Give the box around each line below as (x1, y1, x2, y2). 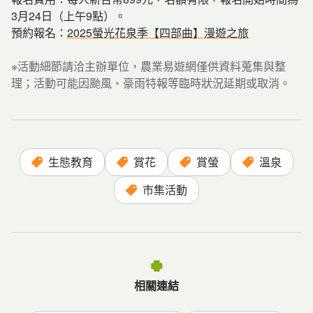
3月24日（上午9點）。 (11, 8, 126, 24)
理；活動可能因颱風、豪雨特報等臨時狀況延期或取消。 (11, 75, 291, 91)
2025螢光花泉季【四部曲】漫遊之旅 (67, 24, 249, 41)
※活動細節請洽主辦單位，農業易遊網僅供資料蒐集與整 (11, 58, 286, 74)
